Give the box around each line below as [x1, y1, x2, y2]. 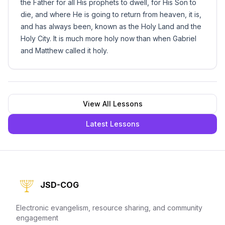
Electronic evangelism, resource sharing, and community [16, 203, 202, 212]
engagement [16, 213, 58, 222]
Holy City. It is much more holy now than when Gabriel [21, 34, 196, 43]
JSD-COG [40, 180, 79, 190]
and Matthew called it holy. [21, 46, 108, 55]
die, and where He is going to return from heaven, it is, [21, 10, 201, 19]
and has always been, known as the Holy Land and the [21, 22, 201, 31]
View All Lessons [82, 99, 143, 108]
